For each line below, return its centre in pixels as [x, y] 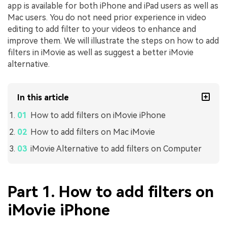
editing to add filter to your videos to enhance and [102, 29]
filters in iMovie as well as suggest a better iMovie [101, 53]
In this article [43, 98]
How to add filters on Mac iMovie [92, 132]
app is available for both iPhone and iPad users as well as [113, 6]
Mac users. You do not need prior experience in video [107, 18]
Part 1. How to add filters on [111, 192]
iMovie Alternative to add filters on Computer [116, 148]
